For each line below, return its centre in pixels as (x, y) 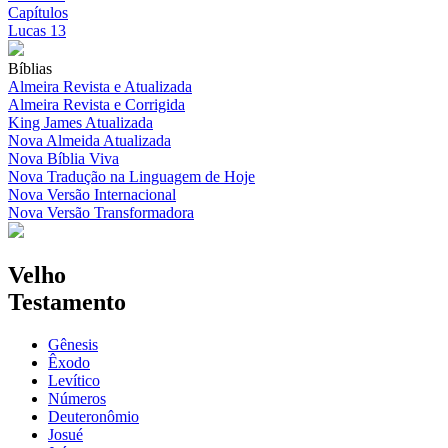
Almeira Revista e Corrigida (96, 105)
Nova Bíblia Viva (63, 159)
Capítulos (38, 13)
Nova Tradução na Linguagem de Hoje (131, 177)
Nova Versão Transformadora (101, 213)
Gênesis (73, 345)
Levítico (74, 381)
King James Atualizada (80, 123)
